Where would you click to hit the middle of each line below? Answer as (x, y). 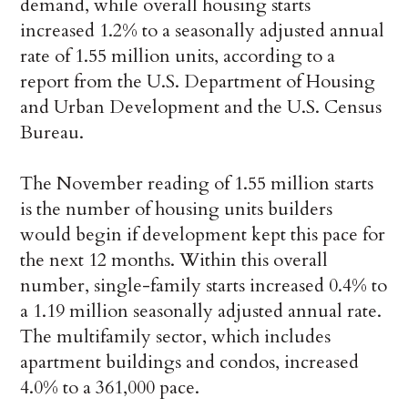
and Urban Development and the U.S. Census (201, 107)
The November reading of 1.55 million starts (197, 184)
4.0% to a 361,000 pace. (110, 388)
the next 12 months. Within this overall (174, 260)
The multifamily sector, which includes (176, 337)
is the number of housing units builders (177, 209)
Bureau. (52, 133)
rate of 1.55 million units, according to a (178, 56)
